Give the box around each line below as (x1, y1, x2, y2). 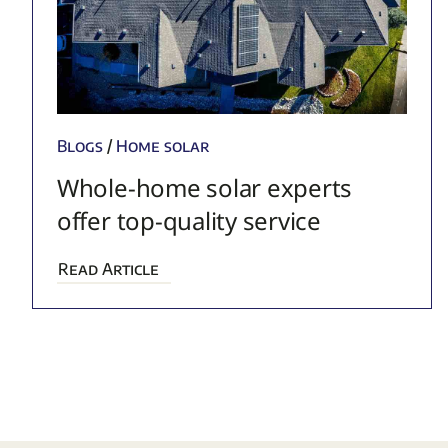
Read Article (57, 259, 159, 280)
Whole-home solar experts (56, 171, 353, 205)
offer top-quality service (56, 204, 321, 238)
